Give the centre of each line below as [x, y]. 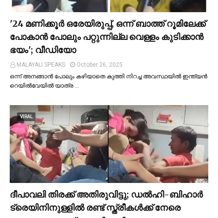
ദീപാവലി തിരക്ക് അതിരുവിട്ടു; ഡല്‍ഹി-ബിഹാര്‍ [106, 194]
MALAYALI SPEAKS [41, 64]
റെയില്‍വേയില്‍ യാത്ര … [45, 85]
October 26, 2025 [100, 64]
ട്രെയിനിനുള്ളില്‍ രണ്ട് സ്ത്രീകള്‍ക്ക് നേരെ [95, 207]
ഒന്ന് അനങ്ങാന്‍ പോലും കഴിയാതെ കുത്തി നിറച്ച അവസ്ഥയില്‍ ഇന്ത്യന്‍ [109, 76]
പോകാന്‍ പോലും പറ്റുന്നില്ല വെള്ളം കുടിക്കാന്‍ [107, 36]
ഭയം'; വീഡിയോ [43, 50]
